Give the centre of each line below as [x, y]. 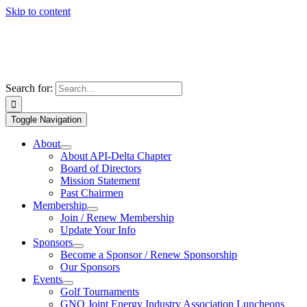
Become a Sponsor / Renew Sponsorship [149, 255]
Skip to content [38, 11]
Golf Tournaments [100, 292]
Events [48, 279]
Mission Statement [100, 181]
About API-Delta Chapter [116, 156]
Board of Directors [101, 168]
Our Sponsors [90, 267]
